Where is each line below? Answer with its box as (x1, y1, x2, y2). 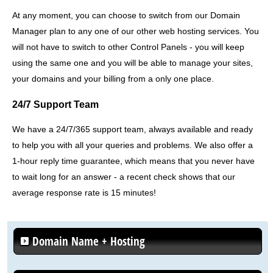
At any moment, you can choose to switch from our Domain (12, 10, 240, 21)
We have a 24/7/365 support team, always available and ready (12, 124, 253, 135)
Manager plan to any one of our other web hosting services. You (12, 26, 259, 37)
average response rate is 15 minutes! (12, 188, 156, 198)
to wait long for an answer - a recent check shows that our (12, 172, 235, 182)
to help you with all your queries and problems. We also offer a (12, 140, 253, 151)
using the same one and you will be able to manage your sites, (12, 58, 253, 68)
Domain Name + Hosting (32, 233, 146, 250)
